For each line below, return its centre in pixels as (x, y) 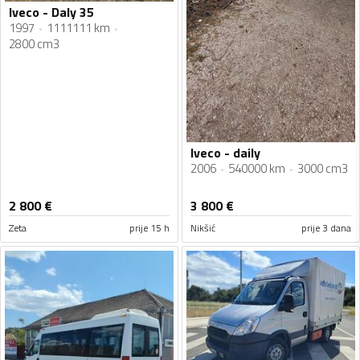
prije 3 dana (326, 228)
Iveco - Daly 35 (51, 12)
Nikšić (203, 228)
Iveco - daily (225, 153)
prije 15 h (149, 228)
